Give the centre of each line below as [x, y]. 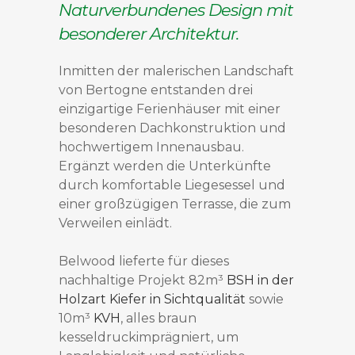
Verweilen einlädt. [115, 223]
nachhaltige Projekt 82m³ [143, 281]
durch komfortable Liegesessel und [172, 185]
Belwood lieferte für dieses [144, 261]
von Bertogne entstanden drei [156, 90]
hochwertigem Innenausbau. [151, 147]
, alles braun [158, 319]
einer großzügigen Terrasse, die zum [175, 204]
